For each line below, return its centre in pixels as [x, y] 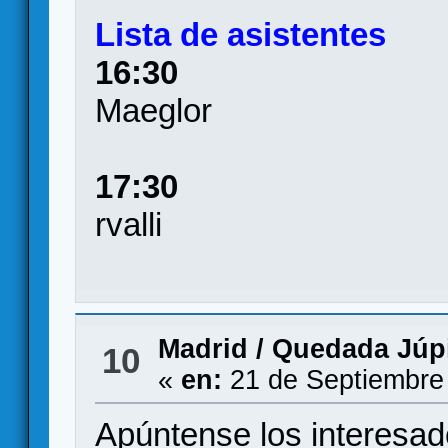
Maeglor [154, 110]
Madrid [202, 349]
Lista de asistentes [241, 34]
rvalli [129, 224]
